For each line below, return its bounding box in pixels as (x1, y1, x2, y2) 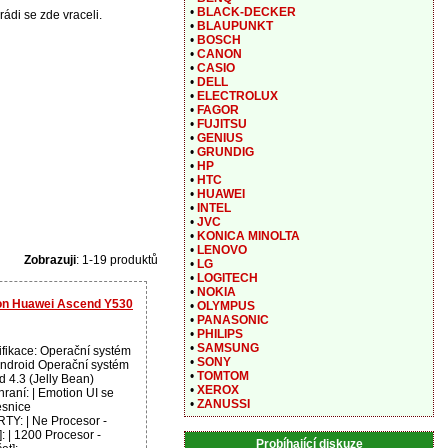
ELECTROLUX (197, 89, 278, 103)
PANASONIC (197, 313, 269, 327)
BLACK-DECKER (197, 5, 296, 19)
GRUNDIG (197, 145, 254, 159)
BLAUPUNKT (197, 19, 273, 33)
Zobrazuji (24, 252, 76, 267)
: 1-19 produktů (76, 252, 158, 267)
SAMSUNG (197, 341, 259, 355)
